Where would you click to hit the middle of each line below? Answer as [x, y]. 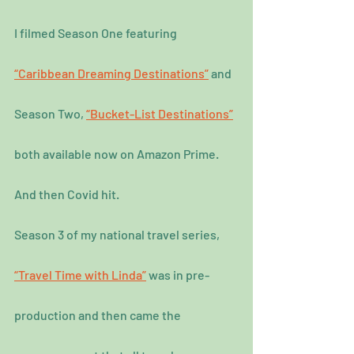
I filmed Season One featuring [97, 33]
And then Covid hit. [67, 194]
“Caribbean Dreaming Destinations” [111, 73]
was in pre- [178, 275]
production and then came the [99, 315]
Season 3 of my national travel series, [118, 235]
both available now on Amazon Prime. [117, 154]
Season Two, [50, 114]
